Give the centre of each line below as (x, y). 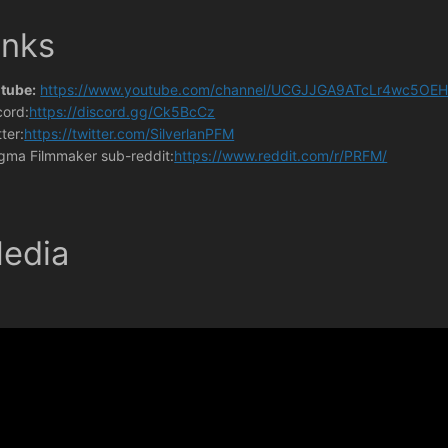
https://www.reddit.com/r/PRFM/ (281, 156)
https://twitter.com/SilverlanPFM (129, 134)
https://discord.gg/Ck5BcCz (122, 112)
